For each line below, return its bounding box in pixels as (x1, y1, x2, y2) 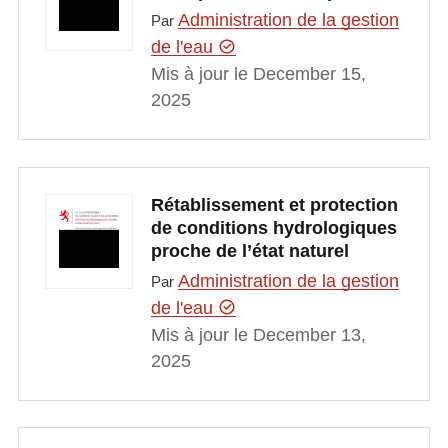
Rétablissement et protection (150, 195, 398, 216)
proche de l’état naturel (150, 241, 349, 262)
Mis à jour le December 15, (150, 64, 366, 85)
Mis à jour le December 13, (150, 324, 366, 345)
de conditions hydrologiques (150, 218, 397, 239)
